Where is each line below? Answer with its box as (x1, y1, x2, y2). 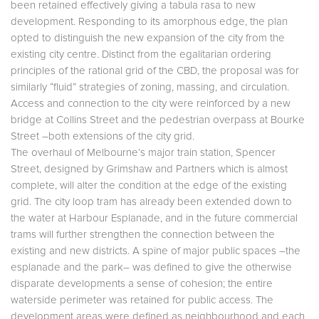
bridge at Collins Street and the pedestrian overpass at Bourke (11, 114, 305, 125)
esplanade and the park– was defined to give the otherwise (11, 261, 292, 273)
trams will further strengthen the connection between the (11, 229, 275, 240)
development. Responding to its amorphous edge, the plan (11, 16, 288, 27)
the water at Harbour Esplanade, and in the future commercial (11, 212, 298, 224)
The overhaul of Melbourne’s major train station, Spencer (11, 147, 276, 158)
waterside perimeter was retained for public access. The (11, 294, 273, 305)
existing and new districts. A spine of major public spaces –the (11, 245, 300, 256)
